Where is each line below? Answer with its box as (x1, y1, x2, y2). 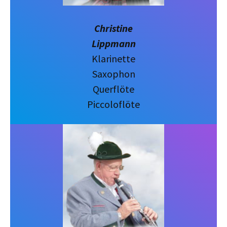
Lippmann (91, 36, 136, 50)
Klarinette (92, 52, 135, 65)
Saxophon (92, 67, 135, 80)
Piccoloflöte (87, 97, 140, 110)
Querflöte (93, 82, 134, 95)
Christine (94, 21, 133, 34)
